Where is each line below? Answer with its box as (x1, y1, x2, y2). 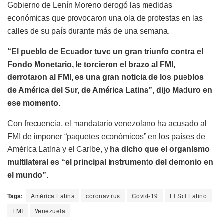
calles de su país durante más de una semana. (7, 26, 170, 35)
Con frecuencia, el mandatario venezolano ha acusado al (7, 119, 207, 128)
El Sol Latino (169, 191, 207, 200)
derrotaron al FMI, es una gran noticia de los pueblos (7, 73, 204, 81)
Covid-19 (131, 191, 158, 200)
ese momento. (7, 98, 60, 107)
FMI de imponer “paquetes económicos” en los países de (7, 132, 205, 141)
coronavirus (86, 191, 120, 200)
